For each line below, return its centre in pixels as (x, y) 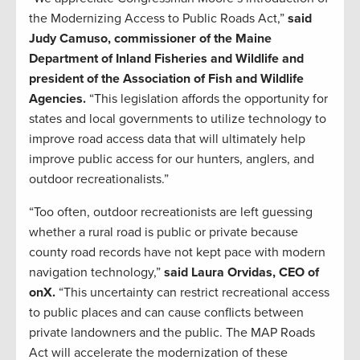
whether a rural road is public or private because (164, 233)
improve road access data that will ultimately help (167, 139)
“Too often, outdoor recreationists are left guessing (171, 213)
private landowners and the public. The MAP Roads (172, 333)
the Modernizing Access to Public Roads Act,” (158, 19)
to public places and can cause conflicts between (166, 313)
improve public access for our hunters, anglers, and (172, 160)
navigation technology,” (96, 273)
